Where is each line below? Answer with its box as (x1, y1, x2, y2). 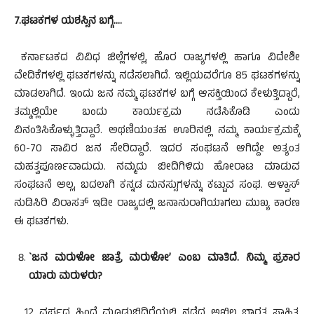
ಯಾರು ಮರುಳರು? (29, 268, 102, 286)
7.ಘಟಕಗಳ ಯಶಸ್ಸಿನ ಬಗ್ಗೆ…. (14, 13, 122, 31)
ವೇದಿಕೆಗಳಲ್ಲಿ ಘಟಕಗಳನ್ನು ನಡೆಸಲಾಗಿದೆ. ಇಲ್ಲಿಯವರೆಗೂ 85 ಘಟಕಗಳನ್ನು (14, 68, 300, 86)
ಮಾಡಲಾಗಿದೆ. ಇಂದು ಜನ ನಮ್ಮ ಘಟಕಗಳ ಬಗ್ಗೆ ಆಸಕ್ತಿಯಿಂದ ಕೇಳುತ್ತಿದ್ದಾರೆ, (14, 86, 300, 104)
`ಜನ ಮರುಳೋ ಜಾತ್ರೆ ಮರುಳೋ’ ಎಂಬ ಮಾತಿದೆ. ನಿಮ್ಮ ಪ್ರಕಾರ (29, 250, 300, 268)
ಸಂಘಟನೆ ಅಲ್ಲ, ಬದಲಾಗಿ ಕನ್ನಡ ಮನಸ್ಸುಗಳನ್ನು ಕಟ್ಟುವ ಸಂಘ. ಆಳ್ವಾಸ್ (14, 177, 300, 195)
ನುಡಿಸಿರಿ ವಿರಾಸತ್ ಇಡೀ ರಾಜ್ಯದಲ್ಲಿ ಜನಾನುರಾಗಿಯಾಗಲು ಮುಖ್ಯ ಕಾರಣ (14, 196, 300, 213)
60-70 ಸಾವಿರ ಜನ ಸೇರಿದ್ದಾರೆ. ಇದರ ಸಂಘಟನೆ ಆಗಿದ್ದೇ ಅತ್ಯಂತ (14, 141, 300, 158)
